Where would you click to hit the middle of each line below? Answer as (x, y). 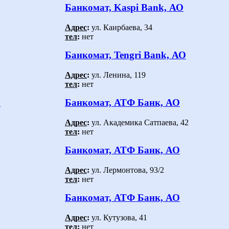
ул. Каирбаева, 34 (121, 27)
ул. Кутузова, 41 (118, 217)
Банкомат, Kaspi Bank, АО (124, 7)
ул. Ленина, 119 (118, 75)
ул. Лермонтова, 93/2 (127, 170)
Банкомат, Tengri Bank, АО (125, 55)
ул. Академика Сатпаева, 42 (139, 122)
